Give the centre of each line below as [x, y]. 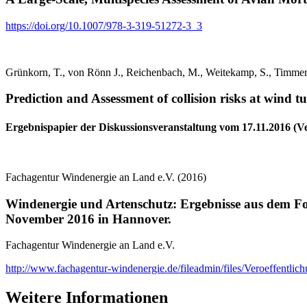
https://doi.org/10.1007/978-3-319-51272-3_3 [104, 25]
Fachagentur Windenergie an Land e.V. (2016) [106, 177]
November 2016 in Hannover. [88, 219]
